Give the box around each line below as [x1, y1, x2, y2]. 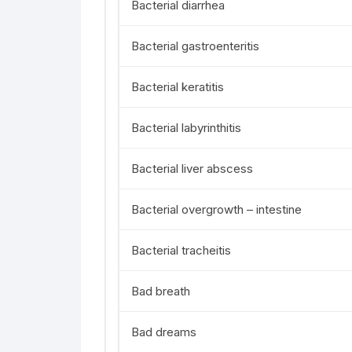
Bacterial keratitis [131, 79, 224, 94]
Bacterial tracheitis [131, 243, 231, 258]
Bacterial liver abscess [131, 161, 253, 176]
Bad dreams [131, 324, 196, 339]
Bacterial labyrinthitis [131, 120, 241, 135]
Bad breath [131, 284, 190, 299]
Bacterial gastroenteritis [131, 38, 259, 53]
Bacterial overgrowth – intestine [131, 202, 302, 217]
